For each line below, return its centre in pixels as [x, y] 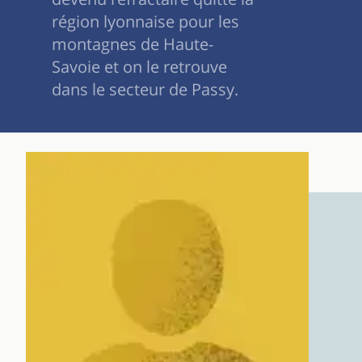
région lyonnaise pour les [145, 21]
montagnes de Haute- [133, 44]
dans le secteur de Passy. [145, 89]
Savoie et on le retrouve [139, 66]
